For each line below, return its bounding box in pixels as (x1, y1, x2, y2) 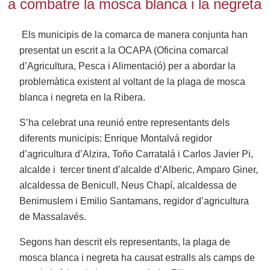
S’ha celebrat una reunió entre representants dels (19, 118, 230, 128)
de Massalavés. (19, 212, 87, 222)
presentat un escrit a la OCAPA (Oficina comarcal (19, 45, 229, 56)
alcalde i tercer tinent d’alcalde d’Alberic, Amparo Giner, (19, 165, 259, 175)
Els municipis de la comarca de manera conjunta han (22, 30, 248, 40)
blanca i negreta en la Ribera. (19, 92, 146, 103)
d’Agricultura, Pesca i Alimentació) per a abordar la (19, 61, 236, 72)
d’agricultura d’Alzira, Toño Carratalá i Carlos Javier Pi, (19, 149, 254, 160)
